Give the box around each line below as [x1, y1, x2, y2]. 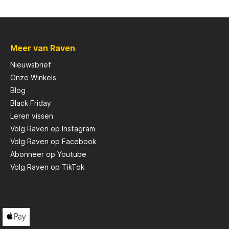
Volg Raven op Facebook [10, 136, 96, 146]
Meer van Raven [10, 42, 75, 53]
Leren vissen [10, 111, 53, 120]
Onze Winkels [10, 73, 56, 82]
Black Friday [10, 98, 51, 107]
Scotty [78, 20, 106, 31]
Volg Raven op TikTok [10, 162, 84, 171]
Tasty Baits [78, 84, 125, 95]
